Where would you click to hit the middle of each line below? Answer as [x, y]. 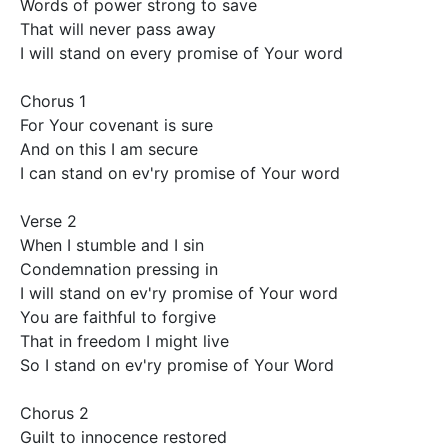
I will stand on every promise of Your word [184, 53]
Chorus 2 [57, 413]
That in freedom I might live [127, 341]
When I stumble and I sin [114, 245]
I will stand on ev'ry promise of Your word [181, 293]
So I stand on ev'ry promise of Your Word [179, 365]
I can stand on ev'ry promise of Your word [182, 173]
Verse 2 [51, 221]
